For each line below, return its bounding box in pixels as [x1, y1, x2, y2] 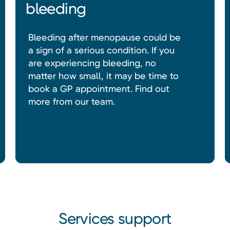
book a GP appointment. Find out [28, 83, 170, 94]
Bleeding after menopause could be [28, 32, 181, 43]
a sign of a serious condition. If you [28, 45, 175, 56]
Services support [59, 209, 171, 228]
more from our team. [28, 96, 116, 107]
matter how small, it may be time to [28, 70, 179, 82]
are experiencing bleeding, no [28, 57, 157, 69]
